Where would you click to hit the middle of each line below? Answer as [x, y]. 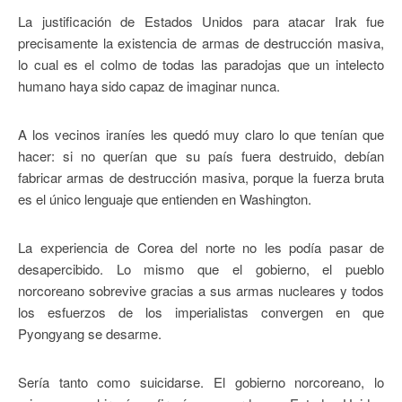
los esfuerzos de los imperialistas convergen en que [201, 312]
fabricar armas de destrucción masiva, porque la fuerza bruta [201, 178]
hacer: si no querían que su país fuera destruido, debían [201, 156]
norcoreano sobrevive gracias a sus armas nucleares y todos [201, 291]
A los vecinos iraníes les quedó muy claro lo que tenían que [201, 135]
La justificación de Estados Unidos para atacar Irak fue [201, 22]
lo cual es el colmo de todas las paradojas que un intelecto [201, 65]
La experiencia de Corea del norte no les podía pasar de [201, 248]
